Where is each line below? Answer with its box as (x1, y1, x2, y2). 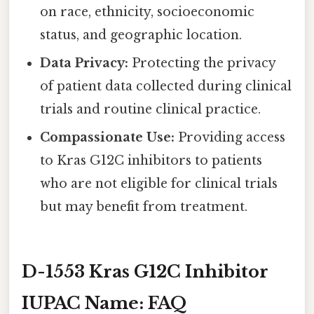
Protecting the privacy (128, 55, 276, 71)
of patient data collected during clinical (40, 78, 292, 94)
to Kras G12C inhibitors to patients (40, 152, 263, 168)
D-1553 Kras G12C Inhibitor (22, 261, 268, 282)
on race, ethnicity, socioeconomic (40, 4, 255, 20)
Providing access (175, 129, 286, 145)
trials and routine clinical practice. (40, 101, 261, 117)
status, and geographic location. (40, 27, 243, 43)
